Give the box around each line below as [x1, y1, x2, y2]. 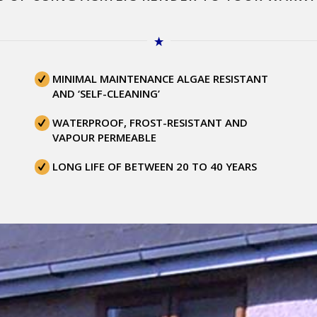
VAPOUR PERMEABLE [52, 129, 157, 144]
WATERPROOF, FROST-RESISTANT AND [52, 115, 248, 129]
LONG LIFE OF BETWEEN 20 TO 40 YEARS [52, 158, 258, 173]
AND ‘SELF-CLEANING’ [52, 86, 161, 100]
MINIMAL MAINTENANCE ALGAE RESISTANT [52, 71, 269, 86]
